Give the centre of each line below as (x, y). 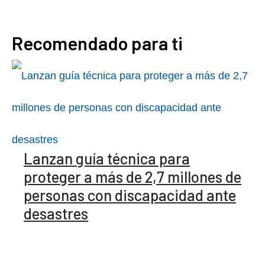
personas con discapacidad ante (130, 195)
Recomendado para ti (97, 43)
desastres (56, 213)
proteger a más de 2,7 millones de (132, 177)
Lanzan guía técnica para (107, 158)
